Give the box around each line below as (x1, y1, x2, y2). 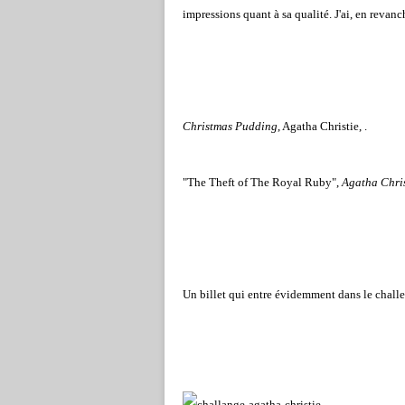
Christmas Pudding (183, 119, 278, 133)
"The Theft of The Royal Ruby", (183, 175, 342, 189)
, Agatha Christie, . (278, 119, 367, 133)
